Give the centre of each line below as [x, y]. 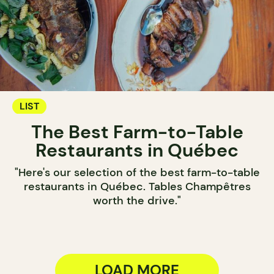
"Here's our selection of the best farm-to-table [137, 172]
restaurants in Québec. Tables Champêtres [137, 187]
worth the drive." [137, 201]
